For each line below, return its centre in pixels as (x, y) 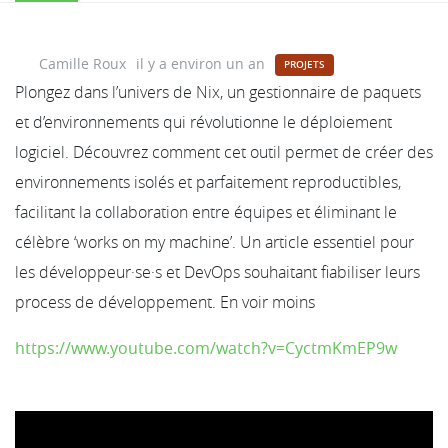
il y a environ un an (200, 63)
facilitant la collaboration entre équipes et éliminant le (206, 211)
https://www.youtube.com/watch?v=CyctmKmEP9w (206, 347)
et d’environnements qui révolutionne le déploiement (203, 121)
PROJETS (304, 65)
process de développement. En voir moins (165, 301)
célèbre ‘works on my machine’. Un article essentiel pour (214, 241)
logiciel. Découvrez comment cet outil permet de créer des (224, 151)
